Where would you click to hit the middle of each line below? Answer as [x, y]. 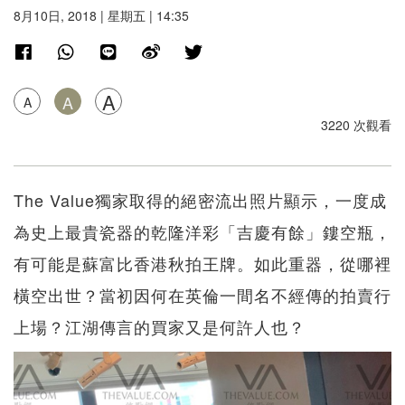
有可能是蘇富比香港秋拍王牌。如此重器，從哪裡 [202, 264]
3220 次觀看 [356, 125]
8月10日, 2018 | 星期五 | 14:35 [101, 16]
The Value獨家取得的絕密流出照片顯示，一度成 [200, 200]
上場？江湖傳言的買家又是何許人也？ [160, 327]
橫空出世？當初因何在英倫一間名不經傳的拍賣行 [202, 295]
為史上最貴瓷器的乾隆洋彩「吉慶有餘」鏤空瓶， [202, 232]
